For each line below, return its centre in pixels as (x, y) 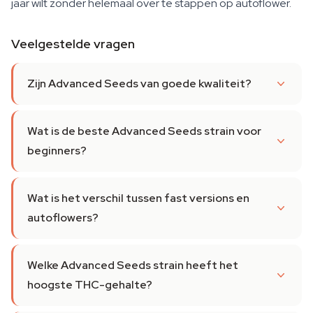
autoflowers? (63, 218)
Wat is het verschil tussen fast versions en (138, 198)
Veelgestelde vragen (73, 44)
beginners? (57, 151)
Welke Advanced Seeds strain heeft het (133, 265)
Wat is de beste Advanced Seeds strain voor (144, 131)
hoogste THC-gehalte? (90, 285)
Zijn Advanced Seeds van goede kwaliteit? (139, 83)
